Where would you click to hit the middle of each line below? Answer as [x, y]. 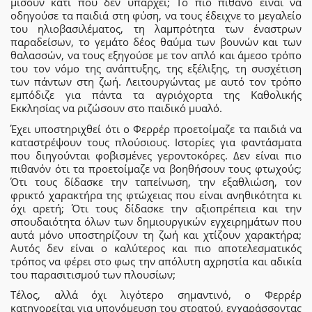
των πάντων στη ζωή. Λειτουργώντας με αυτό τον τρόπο [156, 82]
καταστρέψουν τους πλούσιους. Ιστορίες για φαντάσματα [156, 142]
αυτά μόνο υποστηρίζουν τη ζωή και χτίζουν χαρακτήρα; [156, 234]
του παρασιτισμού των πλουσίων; [93, 274]
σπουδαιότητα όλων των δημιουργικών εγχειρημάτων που [156, 221]
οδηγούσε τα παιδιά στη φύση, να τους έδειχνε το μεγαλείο [156, 16]
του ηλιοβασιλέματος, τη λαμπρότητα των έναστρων [156, 29]
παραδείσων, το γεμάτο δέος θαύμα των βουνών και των [156, 42]
